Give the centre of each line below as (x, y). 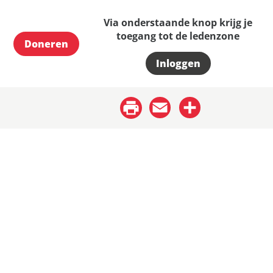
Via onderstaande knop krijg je (178, 23)
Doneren (46, 44)
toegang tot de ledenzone (178, 36)
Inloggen (178, 64)
